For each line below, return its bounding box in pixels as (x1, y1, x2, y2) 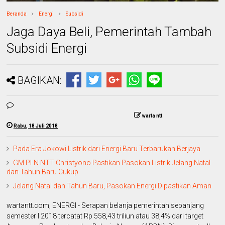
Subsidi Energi (7, 40, 87, 56)
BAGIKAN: (18, 74, 62, 86)
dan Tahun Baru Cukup (7, 167, 79, 176)
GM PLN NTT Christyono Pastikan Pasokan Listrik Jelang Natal (13, 158, 211, 167)
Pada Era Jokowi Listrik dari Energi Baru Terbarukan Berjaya (13, 144, 201, 153)
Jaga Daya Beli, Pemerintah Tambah (7, 24, 212, 39)
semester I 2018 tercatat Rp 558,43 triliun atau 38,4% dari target (7, 211, 204, 220)
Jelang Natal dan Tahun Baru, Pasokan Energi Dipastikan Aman (13, 181, 212, 190)
